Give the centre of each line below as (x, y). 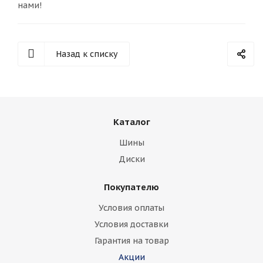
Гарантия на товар (131, 240)
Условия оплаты (131, 208)
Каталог (131, 122)
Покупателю (131, 187)
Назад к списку (87, 54)
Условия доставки (131, 224)
